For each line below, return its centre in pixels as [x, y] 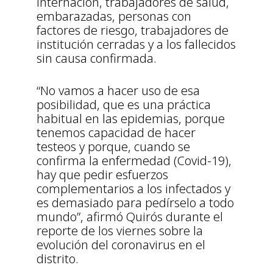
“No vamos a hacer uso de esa [118, 91]
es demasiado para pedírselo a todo [135, 203]
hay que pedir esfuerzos [102, 175]
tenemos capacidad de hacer [116, 133]
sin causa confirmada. [97, 58]
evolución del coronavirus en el [121, 245]
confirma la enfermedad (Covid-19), [134, 161]
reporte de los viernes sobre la [120, 231]
